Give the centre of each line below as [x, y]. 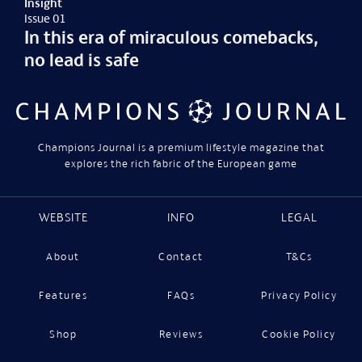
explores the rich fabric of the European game [181, 163]
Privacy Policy [299, 295]
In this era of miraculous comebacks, [172, 38]
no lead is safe [82, 60]
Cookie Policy [299, 334]
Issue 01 [45, 19]
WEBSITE [63, 217]
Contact [181, 256]
